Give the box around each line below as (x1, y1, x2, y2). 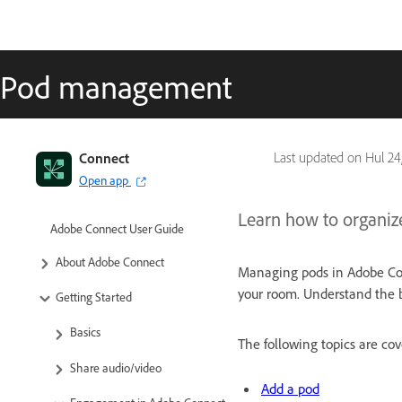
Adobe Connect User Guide (50, 221, 184, 236)
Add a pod (261, 380, 319, 398)
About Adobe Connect (56, 254, 164, 269)
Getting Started (56, 289, 132, 305)
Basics (70, 324, 100, 340)
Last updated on (274, 149, 365, 166)
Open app (79, 172, 128, 188)
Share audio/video (70, 359, 162, 375)
